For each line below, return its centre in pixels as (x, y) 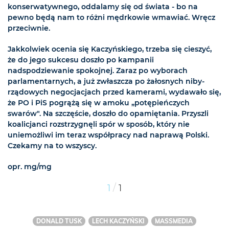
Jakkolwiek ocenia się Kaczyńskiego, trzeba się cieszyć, (110, 49)
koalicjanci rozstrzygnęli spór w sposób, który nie (99, 124)
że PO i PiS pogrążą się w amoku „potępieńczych (99, 103)
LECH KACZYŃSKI (118, 221)
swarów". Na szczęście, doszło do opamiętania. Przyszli (108, 114)
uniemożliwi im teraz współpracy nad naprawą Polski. (108, 135)
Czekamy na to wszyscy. (52, 146)
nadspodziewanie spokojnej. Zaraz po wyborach (98, 71)
